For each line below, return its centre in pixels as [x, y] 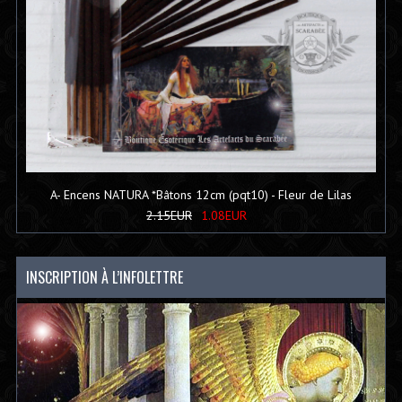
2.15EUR [169, 216]
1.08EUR [224, 216]
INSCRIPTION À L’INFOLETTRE [104, 278]
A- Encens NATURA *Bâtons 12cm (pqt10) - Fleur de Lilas [201, 195]
